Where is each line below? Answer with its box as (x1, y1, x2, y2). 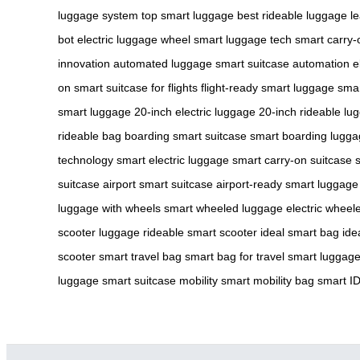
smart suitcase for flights (74, 80, 198, 94)
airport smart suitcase (103, 177, 213, 190)
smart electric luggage (117, 153, 229, 166)
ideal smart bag (260, 225, 339, 239)
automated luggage (113, 56, 212, 70)
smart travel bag (99, 249, 182, 263)
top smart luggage (141, 8, 234, 22)
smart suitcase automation (215, 56, 350, 70)
